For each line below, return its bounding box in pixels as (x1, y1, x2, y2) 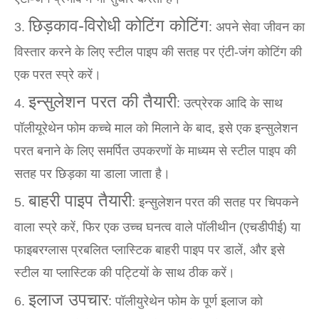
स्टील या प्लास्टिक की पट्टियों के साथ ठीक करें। (14, 266, 235, 281)
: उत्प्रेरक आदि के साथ (177, 96, 283, 111)
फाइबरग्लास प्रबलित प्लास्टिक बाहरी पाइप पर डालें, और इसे (14, 243, 285, 258)
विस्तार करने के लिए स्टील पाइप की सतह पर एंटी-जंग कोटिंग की (14, 45, 302, 60)
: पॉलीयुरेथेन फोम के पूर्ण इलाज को (108, 294, 263, 309)
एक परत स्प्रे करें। (14, 68, 101, 83)
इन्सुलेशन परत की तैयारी (28, 92, 177, 112)
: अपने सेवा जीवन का (209, 20, 305, 35)
